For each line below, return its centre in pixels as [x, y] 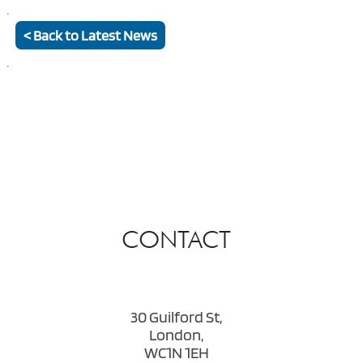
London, [177, 334]
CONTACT [177, 239]
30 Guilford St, [177, 316]
